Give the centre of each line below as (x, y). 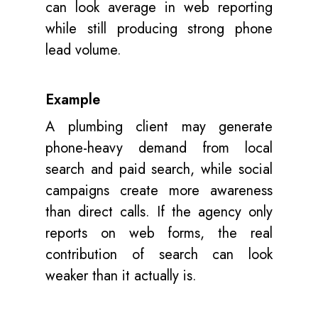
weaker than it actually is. (121, 276)
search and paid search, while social (159, 169)
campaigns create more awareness (159, 191)
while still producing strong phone (159, 29)
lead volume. (83, 50)
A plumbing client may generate (159, 127)
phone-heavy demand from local (159, 148)
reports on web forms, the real (159, 233)
